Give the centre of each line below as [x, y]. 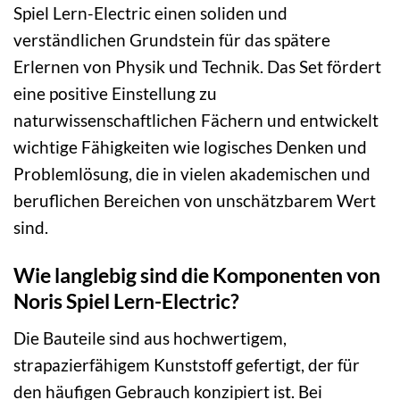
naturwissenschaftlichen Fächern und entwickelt [196, 120]
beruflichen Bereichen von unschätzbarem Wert [195, 200]
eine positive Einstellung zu [115, 93]
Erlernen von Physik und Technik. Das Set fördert [197, 66]
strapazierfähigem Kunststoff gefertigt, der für [187, 364]
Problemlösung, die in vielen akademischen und [192, 173]
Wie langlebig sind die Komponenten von [197, 275]
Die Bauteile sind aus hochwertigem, [150, 337]
